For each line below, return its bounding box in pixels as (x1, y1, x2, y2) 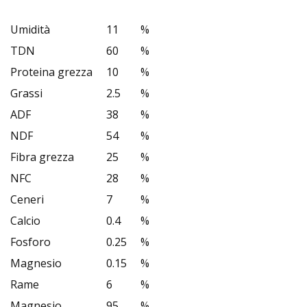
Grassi (10, 86, 42, 101)
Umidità (10, 22, 50, 37)
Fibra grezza (10, 149, 74, 164)
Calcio (10, 213, 40, 228)
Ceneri (10, 192, 44, 207)
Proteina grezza (10, 64, 93, 79)
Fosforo (10, 234, 51, 249)
